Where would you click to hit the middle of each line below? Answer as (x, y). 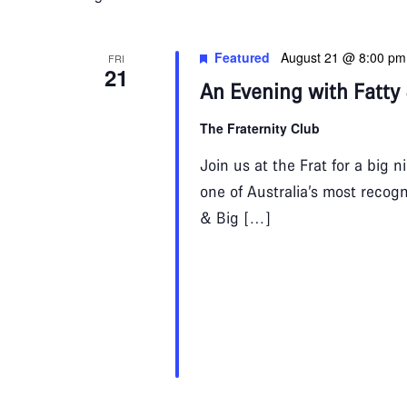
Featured (242, 57)
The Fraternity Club (259, 128)
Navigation (174, 31)
